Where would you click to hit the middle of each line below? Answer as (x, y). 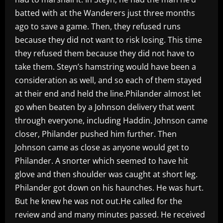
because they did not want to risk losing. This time (109, 40)
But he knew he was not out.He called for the (99, 201)
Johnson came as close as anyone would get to (102, 147)
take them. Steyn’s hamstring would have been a (106, 66)
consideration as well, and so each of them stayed (108, 80)
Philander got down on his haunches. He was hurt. (109, 187)
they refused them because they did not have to (105, 53)
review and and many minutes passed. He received (110, 214)
